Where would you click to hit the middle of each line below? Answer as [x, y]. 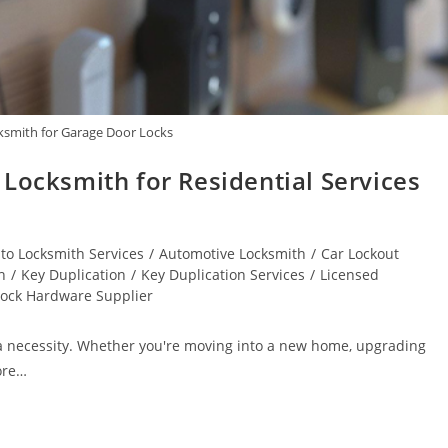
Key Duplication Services [223, 275]
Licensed [349, 275]
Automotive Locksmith [232, 254]
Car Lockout [360, 254]
